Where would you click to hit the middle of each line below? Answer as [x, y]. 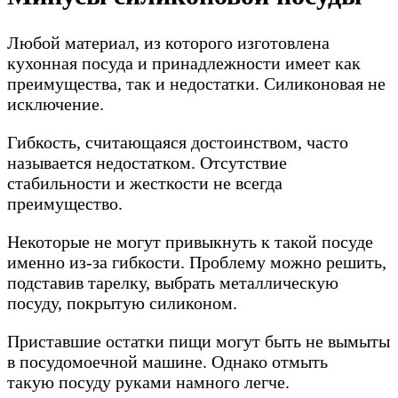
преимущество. [65, 203]
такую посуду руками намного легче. [148, 382]
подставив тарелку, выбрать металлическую [173, 282]
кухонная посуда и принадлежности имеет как [184, 63]
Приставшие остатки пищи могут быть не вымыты [199, 341]
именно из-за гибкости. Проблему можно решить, [197, 262]
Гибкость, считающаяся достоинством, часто [178, 142]
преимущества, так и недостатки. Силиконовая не [196, 83]
